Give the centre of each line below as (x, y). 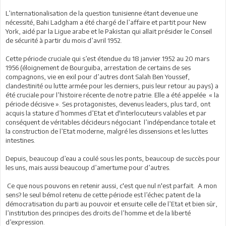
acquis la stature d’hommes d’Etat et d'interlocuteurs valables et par (106, 113)
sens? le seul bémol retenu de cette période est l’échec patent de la (103, 195)
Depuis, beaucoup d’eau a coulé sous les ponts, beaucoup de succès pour (113, 158)
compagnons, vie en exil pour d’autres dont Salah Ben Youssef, (98, 77)
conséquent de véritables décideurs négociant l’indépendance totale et (110, 122)
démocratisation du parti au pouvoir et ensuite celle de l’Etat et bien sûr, (111, 204)
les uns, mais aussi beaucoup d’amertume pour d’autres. (88, 167)
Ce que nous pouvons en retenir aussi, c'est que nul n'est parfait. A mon (111, 186)
